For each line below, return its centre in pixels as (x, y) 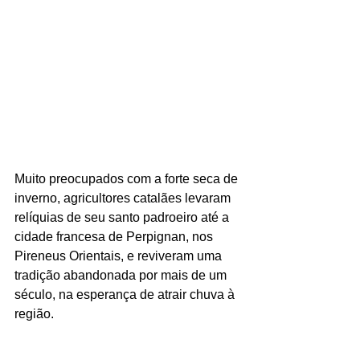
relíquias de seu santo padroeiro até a (123, 217)
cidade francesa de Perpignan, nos (115, 236)
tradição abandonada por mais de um (122, 275)
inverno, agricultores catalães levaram (124, 198)
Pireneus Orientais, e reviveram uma (120, 256)
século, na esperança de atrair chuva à (126, 294)
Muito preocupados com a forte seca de (128, 178)
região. (34, 313)
